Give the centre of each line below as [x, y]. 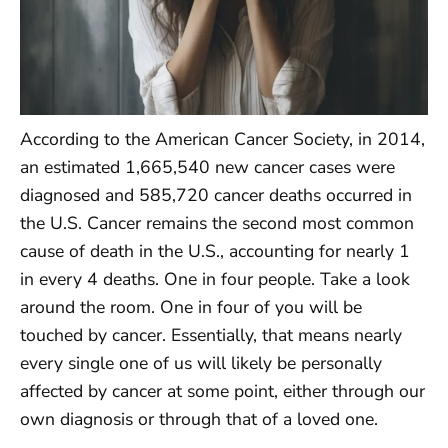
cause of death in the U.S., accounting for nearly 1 [215, 251]
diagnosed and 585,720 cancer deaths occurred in [216, 195]
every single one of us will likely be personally [201, 363]
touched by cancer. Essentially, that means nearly [211, 335]
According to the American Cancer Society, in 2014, [222, 139]
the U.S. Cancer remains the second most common [217, 223]
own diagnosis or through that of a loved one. [199, 419]
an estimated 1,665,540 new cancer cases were [207, 167]
